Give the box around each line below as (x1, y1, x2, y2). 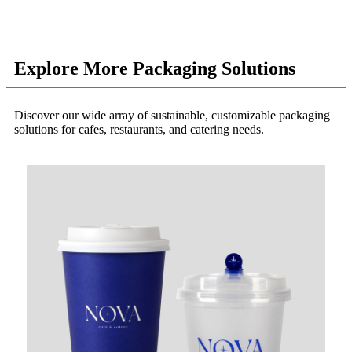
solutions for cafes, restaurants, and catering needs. (14, 122, 264, 136)
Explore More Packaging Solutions (14, 57, 295, 79)
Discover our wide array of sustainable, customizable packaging (14, 108, 330, 122)
